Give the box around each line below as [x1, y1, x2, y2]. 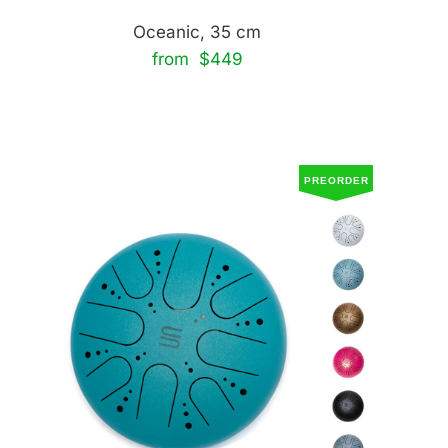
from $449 [151, 49, 243, 69]
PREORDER [303, 175, 369, 186]
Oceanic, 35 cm [133, 22, 262, 42]
